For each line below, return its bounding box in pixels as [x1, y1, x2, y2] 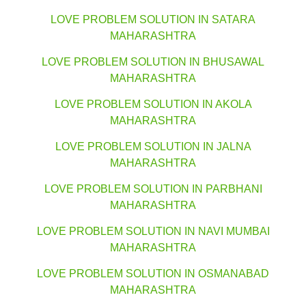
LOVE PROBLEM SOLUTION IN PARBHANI [44, 183, 262, 195]
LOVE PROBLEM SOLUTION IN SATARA [51, 14, 255, 26]
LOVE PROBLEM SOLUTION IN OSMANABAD [37, 268, 269, 280]
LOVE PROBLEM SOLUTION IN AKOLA [54, 98, 252, 111]
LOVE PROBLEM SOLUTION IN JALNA [55, 141, 251, 153]
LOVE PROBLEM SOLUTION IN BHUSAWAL [42, 56, 264, 68]
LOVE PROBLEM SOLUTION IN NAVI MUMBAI [36, 225, 270, 238]
